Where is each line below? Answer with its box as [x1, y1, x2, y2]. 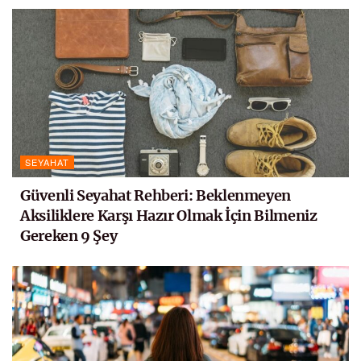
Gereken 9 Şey [20, 226, 118, 246]
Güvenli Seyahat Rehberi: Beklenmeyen [20, 186, 292, 205]
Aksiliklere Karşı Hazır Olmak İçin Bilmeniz [20, 206, 317, 226]
